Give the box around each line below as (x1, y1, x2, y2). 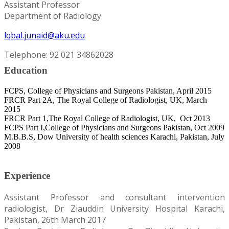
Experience (4, 170, 50, 181)
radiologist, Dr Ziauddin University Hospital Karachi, (4, 202, 225, 214)
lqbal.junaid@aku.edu (4, 30, 85, 41)
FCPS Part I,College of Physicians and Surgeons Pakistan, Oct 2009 (4, 123, 224, 132)
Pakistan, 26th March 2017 (4, 214, 108, 225)
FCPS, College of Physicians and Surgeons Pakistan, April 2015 (4, 86, 212, 95)
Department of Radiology (4, 10, 101, 22)
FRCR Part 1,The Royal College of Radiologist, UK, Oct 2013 (4, 113, 210, 123)
